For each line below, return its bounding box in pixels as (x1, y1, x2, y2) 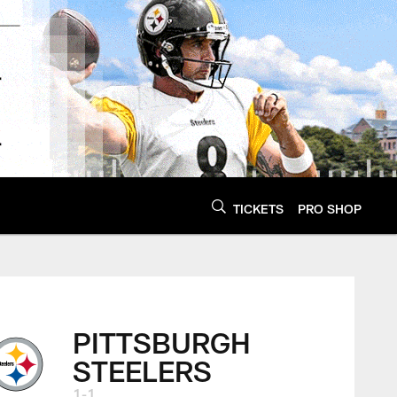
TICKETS (233, 200, 284, 216)
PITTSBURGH (72, 324, 251, 359)
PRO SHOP (298, 200, 362, 216)
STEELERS (72, 353, 212, 387)
